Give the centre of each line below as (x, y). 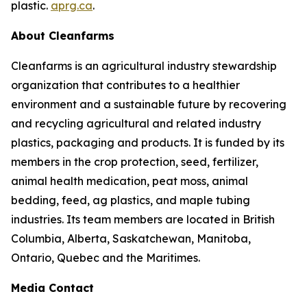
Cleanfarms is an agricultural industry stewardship (144, 65)
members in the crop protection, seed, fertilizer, (135, 161)
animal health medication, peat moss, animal (130, 181)
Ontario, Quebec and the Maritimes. (106, 257)
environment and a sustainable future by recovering (149, 104)
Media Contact (52, 287)
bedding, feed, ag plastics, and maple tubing (131, 200)
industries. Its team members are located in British (143, 219)
